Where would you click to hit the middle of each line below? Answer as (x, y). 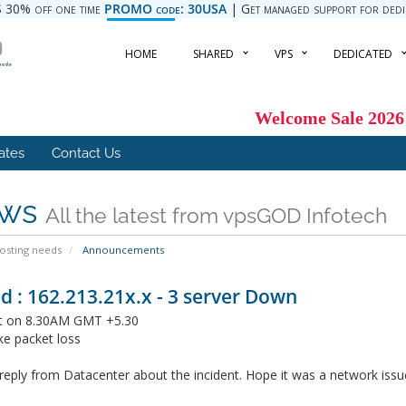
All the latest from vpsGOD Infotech (216, 216)
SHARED (214, 54)
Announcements (121, 250)
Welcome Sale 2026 (329, 118)
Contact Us (86, 154)
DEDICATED (363, 54)
